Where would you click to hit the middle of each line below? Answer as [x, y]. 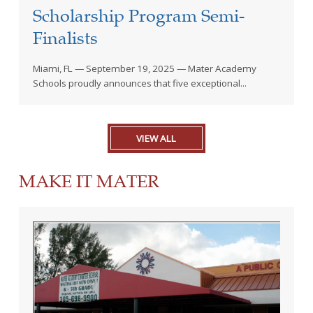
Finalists [66, 38]
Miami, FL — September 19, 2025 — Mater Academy [145, 68]
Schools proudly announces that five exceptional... [140, 83]
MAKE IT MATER [89, 182]
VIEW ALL [156, 138]
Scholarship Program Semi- [139, 15]
